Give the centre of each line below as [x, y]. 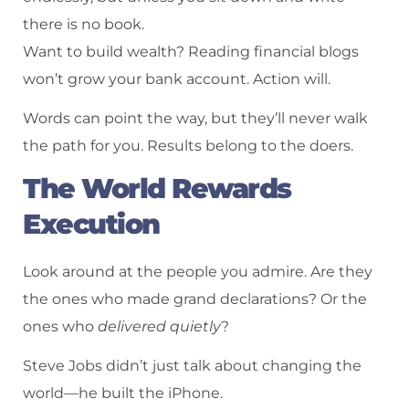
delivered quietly [159, 327]
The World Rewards [157, 189]
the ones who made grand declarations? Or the [195, 299]
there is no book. [84, 24]
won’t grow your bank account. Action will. [177, 79]
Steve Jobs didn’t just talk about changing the [192, 366]
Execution [91, 225]
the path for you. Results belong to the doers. [188, 145]
